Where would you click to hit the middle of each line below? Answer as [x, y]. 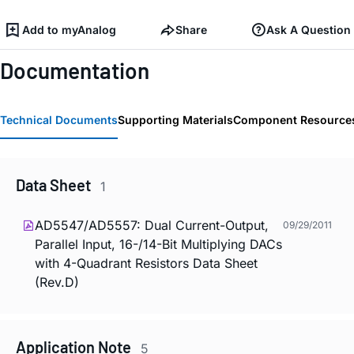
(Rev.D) [57, 282]
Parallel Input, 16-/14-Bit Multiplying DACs [158, 244]
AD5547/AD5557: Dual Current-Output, [152, 225]
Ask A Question [309, 29]
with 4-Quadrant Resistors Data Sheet [146, 263]
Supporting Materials [175, 120]
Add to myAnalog [69, 29]
